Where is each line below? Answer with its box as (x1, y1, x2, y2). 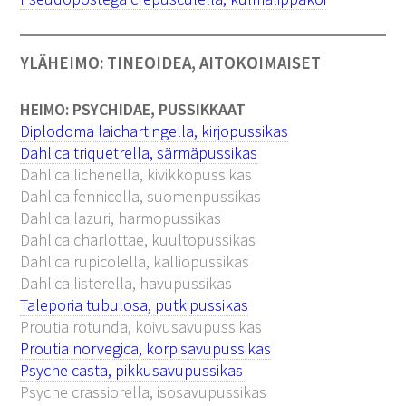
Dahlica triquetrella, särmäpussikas (20, 141, 258, 163)
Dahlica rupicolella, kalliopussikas (20, 250, 250, 272)
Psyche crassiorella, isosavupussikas (20, 381, 267, 402)
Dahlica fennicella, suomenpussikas (20, 185, 262, 207)
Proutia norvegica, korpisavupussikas (20, 337, 272, 359)
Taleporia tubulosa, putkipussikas (20, 294, 249, 315)
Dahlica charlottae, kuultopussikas (20, 228, 256, 250)
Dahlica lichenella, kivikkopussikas (20, 163, 253, 185)
